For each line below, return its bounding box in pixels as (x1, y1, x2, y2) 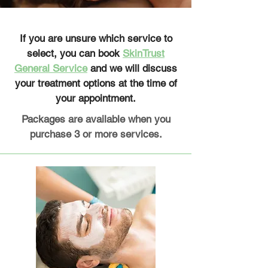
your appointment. (56, 92, 136, 104)
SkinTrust (123, 47, 165, 59)
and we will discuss (87, 62, 177, 74)
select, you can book (27, 47, 123, 59)
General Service (14, 62, 87, 74)
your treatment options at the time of (14, 77, 177, 89)
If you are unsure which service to (19, 32, 172, 44)
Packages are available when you (21, 113, 170, 125)
